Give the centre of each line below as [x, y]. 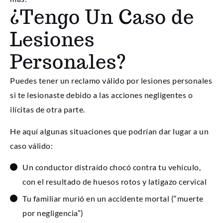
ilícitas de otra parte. [48, 110]
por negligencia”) [53, 213]
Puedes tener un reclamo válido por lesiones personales [111, 81]
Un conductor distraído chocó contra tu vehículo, [111, 167]
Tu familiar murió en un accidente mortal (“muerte [113, 198]
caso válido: [31, 145]
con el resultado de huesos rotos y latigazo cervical [114, 181]
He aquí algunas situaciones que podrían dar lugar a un [109, 131]
